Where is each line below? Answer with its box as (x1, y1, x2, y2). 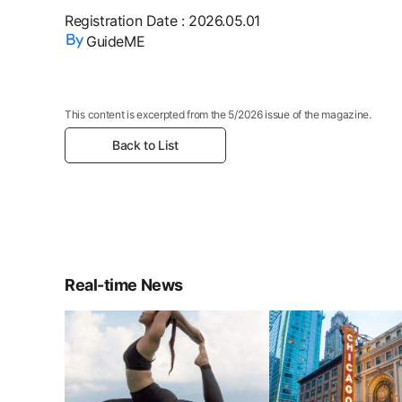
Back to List (112, 137, 179, 153)
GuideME (86, 31, 145, 50)
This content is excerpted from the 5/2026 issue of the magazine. (65, 107, 371, 121)
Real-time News (65, 275, 183, 295)
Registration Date (65, 11, 178, 30)
